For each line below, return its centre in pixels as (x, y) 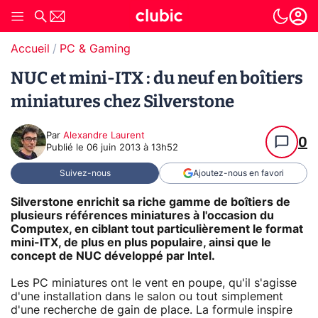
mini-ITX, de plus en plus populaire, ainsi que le (141, 242)
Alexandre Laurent (104, 136)
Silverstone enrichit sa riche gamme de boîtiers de (150, 202)
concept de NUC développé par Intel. (113, 256)
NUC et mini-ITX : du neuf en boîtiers (157, 78)
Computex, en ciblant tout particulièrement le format (157, 229)
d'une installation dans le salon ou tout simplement (147, 296)
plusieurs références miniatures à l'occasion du (142, 215)
